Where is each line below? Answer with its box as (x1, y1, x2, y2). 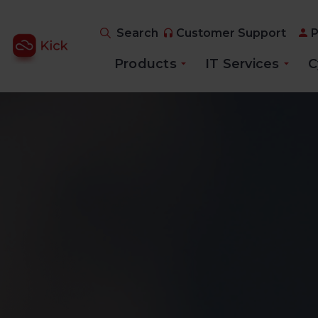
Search (116, 26, 158, 40)
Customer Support (175, 26, 286, 40)
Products (114, 56, 177, 72)
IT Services (204, 56, 280, 72)
